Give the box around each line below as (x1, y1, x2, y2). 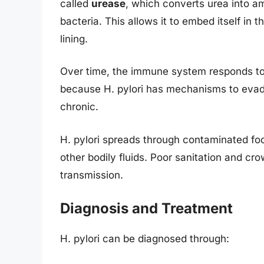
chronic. (60, 101, 98, 113)
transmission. (60, 169, 123, 181)
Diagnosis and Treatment (60, 200, 233, 217)
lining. (60, 32, 88, 45)
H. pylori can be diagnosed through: (60, 233, 229, 245)
